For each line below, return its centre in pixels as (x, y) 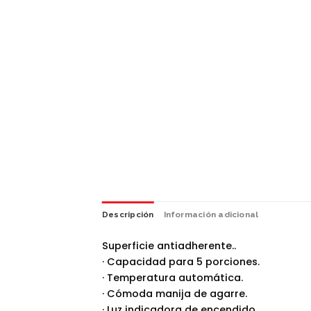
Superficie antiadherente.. (169, 245)
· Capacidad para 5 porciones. (181, 261)
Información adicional (211, 215)
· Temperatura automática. (173, 277)
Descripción (128, 215)
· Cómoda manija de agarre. (175, 293)
